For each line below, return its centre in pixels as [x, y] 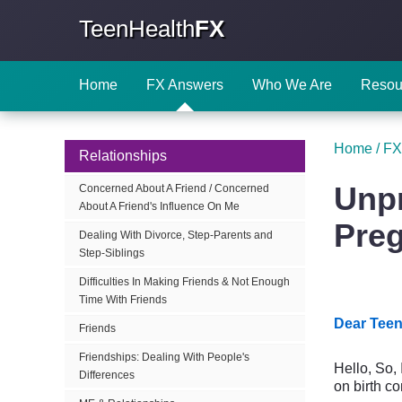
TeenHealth [137, 29]
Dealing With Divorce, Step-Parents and [176, 235]
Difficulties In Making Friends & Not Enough [184, 282]
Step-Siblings [112, 253]
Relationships [123, 156]
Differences [107, 375]
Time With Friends [123, 300]
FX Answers [185, 85]
